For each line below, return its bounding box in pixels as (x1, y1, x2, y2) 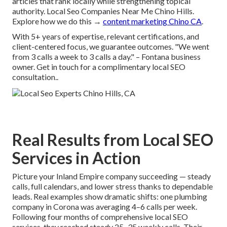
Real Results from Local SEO (12, 130, 213, 150)
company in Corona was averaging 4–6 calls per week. (12, 202, 197, 212)
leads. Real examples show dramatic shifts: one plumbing (12, 192, 207, 202)
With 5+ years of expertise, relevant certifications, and (12, 31, 199, 42)
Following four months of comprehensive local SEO (12, 212, 188, 222)
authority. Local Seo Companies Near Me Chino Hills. (12, 6, 194, 16)
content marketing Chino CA (103, 16, 202, 26)
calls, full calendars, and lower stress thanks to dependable (12, 181, 213, 192)
